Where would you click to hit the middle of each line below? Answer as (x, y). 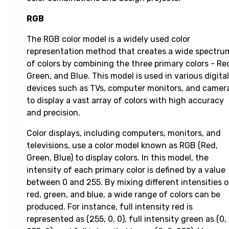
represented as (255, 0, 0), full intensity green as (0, (127, 219)
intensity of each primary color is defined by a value (126, 170)
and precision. (53, 113)
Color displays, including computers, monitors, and (124, 133)
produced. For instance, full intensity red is (110, 207)
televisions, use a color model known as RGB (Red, (122, 146)
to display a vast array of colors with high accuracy (125, 101)
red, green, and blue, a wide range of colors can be (123, 195)
